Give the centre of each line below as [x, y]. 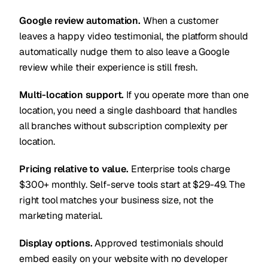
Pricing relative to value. [74, 169]
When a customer [180, 21]
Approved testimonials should [158, 243]
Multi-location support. [72, 95]
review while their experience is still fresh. [108, 67]
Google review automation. [80, 21]
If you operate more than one [186, 95]
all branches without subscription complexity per [124, 126]
